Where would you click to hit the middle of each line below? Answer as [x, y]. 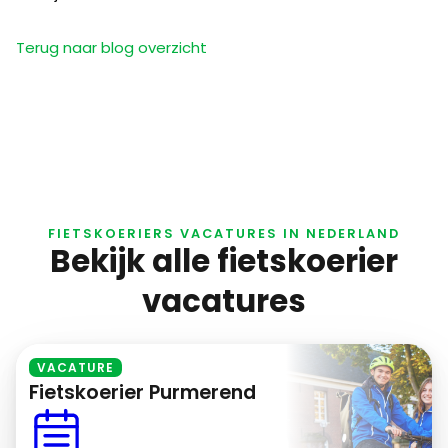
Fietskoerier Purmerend [143, 393]
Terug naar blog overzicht [111, 48]
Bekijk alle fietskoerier [224, 261]
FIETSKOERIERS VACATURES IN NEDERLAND [224, 233]
